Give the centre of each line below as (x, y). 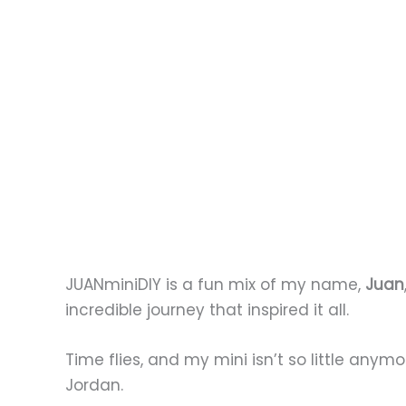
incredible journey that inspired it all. (207, 309)
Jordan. (94, 385)
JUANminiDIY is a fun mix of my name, (215, 284)
